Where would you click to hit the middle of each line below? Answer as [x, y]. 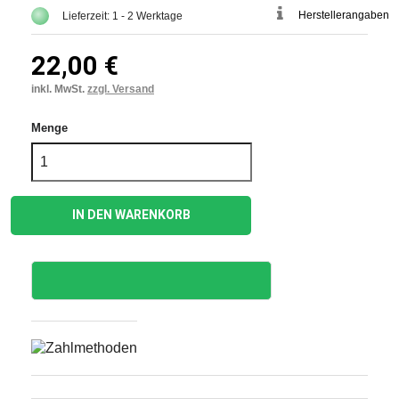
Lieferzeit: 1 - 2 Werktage [122, 16]
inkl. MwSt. [59, 89]
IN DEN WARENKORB [131, 215]
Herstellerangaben [344, 15]
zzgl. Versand [121, 89]
